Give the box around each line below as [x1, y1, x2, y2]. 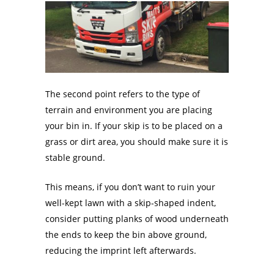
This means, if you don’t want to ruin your [45, 181, 215, 193]
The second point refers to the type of [45, 88, 200, 100]
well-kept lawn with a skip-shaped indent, [45, 197, 216, 209]
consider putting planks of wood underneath [45, 213, 229, 225]
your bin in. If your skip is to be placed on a [45, 120, 223, 132]
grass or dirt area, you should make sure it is [45, 136, 228, 148]
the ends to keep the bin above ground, [45, 229, 207, 241]
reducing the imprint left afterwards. [45, 245, 196, 257]
